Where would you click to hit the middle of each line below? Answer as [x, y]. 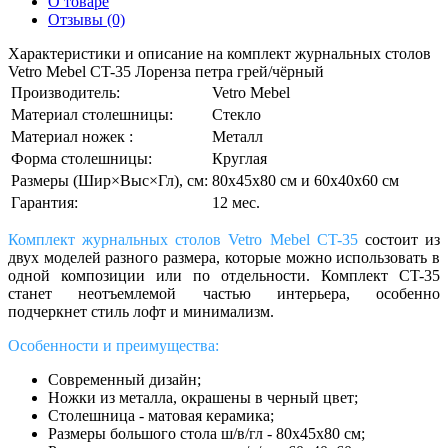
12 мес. [236, 203]
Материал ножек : [72, 137]
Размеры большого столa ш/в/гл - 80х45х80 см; [206, 434]
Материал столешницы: [92, 115]
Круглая [239, 159]
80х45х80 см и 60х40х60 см [305, 181]
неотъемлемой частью [177, 294]
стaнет [43, 294]
